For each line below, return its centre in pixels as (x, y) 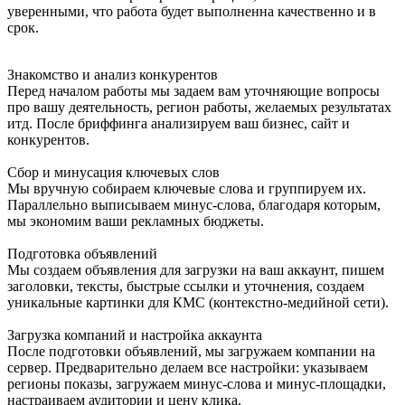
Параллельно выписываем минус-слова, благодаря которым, (194, 204)
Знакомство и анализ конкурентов (113, 74)
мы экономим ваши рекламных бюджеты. (136, 221)
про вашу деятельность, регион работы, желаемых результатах (199, 107)
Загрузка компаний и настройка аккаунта (135, 334)
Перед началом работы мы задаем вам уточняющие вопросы (193, 90)
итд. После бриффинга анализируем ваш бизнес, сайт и (179, 123)
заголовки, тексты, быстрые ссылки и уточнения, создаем (186, 286)
